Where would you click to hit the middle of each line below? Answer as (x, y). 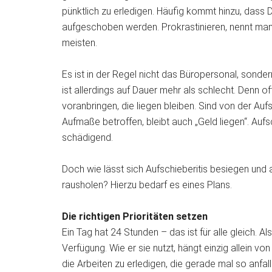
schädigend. (87, 138)
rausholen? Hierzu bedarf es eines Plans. (147, 185)
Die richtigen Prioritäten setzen (135, 216)
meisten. (80, 43)
